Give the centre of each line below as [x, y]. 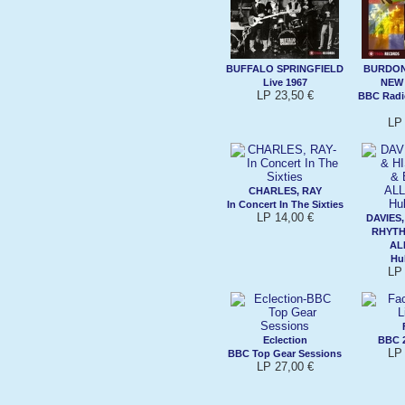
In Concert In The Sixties [285, 204]
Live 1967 [285, 82]
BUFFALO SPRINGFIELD [285, 68]
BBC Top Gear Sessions [285, 353]
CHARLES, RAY [285, 190]
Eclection [285, 339]
